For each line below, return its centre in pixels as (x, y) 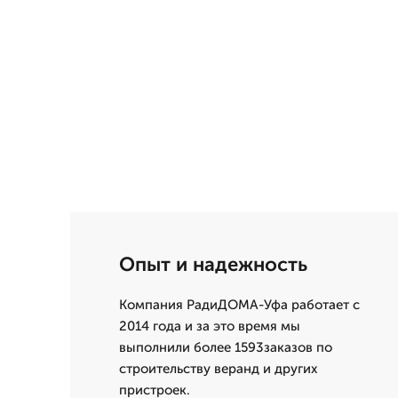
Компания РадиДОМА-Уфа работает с (239, 305)
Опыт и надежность (213, 264)
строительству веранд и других (218, 369)
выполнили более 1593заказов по (226, 347)
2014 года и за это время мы (210, 326)
